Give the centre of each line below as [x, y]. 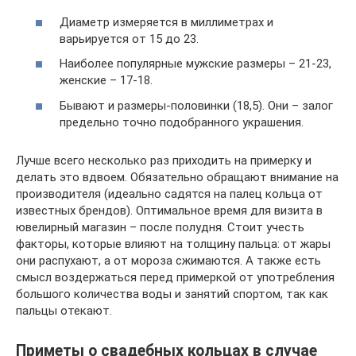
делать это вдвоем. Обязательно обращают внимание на [177, 177]
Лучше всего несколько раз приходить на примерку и [164, 160]
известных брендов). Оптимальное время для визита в [169, 210]
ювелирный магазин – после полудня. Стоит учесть [160, 227]
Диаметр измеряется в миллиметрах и [166, 22]
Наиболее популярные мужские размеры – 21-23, [195, 64]
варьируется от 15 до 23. [129, 39]
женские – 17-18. [106, 80]
